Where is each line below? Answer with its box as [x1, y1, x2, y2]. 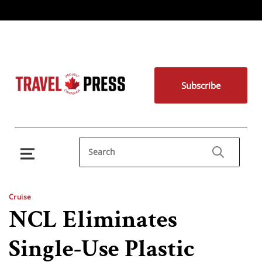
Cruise [9, 192, 32, 202]
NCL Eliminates [9, 204, 177, 236]
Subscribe [181, 80, 220, 91]
